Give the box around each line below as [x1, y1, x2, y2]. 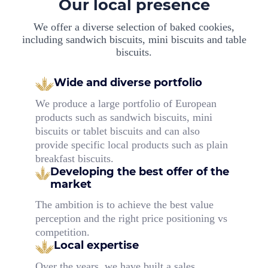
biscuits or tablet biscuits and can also [35, 124, 200, 137]
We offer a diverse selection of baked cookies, [33, 21, 234, 33]
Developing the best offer [50, 165, 194, 178]
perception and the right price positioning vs [35, 212, 227, 225]
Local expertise [53, 239, 139, 252]
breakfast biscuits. [35, 152, 114, 165]
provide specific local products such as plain [35, 138, 228, 151]
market [50, 177, 92, 191]
